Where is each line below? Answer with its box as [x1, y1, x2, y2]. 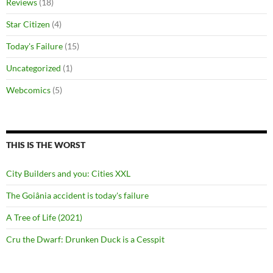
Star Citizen [6, 19, 50, 30]
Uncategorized [6, 63, 61, 74]
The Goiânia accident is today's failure [6, 190, 149, 201]
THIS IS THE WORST [6, 140, 85, 151]
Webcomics [6, 85, 51, 96]
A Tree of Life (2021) [6, 212, 82, 223]
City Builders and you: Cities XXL [6, 168, 130, 179]
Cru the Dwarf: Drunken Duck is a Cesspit [6, 234, 165, 245]
